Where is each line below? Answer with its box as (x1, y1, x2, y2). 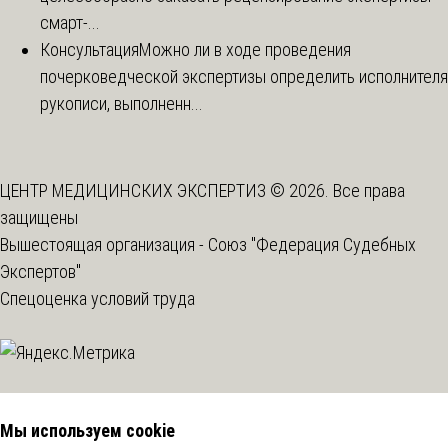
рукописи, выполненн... (40, 92, 203, 114)
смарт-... (40, 11, 100, 33)
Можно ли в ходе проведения (139, 38, 351, 60)
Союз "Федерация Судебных (208, 233, 416, 255)
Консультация (40, 38, 139, 60)
